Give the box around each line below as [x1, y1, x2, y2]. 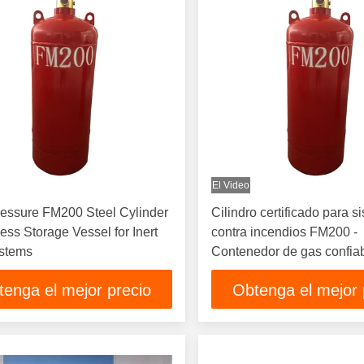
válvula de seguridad [211, 264, 332, 278]
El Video [212, 180, 250, 191]
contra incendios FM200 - [211, 225, 358, 239]
